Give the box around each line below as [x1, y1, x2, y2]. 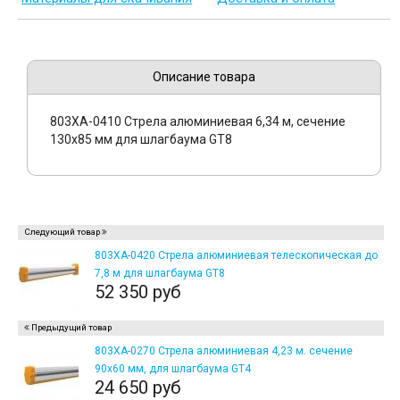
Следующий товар [24, 227, 100, 237]
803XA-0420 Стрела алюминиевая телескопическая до [95, 249, 378, 262]
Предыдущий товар [31, 322, 112, 333]
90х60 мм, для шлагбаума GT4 [95, 362, 251, 376]
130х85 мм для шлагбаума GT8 [50, 132, 232, 147]
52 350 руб [95, 281, 180, 304]
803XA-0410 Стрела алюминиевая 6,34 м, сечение [50, 114, 346, 129]
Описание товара [153, 70, 255, 85]
